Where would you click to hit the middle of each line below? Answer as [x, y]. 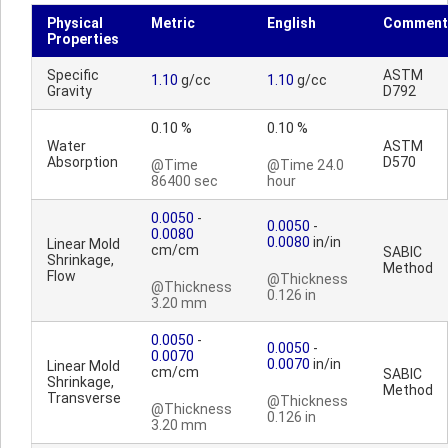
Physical [75, 23]
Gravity [69, 91]
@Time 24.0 [305, 165]
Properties [83, 39]
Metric [173, 23]
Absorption [82, 162]
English [291, 23]
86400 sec [184, 181]
